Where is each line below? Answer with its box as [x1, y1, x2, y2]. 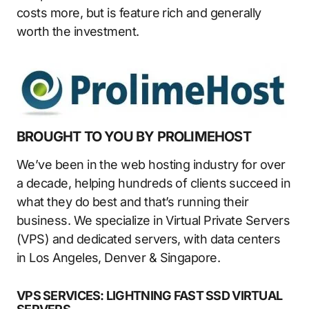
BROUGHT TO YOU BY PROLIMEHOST [17, 128, 251, 145]
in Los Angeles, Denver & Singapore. [17, 250, 221, 265]
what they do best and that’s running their [17, 194, 249, 209]
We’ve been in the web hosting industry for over [17, 157, 286, 172]
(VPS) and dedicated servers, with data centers [17, 231, 281, 246]
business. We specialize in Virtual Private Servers [17, 212, 290, 228]
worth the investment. [17, 23, 139, 39]
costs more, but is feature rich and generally [17, 5, 261, 20]
